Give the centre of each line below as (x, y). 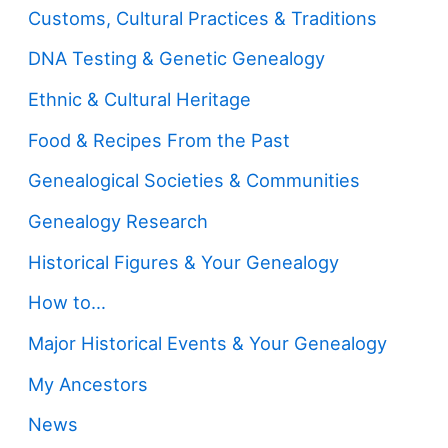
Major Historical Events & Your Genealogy (208, 343)
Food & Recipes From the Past (159, 139)
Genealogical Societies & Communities (194, 180)
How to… (67, 302)
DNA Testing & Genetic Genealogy (177, 58)
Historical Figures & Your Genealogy (184, 261)
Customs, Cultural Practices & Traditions (203, 17)
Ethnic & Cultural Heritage (140, 99)
